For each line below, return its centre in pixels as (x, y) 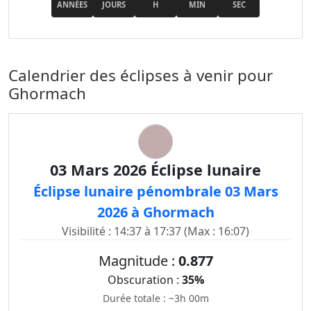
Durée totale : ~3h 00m (155, 298)
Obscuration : (144, 280)
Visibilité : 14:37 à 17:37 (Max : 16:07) (155, 231)
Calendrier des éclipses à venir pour (141, 75)
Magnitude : (138, 261)
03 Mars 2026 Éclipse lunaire (155, 170)
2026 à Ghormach (155, 212)
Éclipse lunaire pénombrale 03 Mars (155, 191)
